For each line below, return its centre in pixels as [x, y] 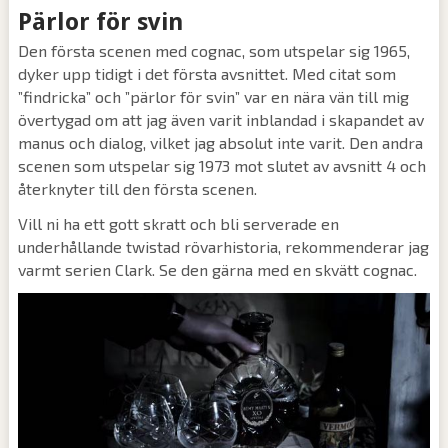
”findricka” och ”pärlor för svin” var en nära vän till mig [213, 97]
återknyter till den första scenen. [137, 189]
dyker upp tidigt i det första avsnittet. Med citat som [206, 74]
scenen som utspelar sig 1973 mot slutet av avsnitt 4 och [221, 166]
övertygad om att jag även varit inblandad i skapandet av [220, 120]
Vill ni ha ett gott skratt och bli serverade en [178, 224]
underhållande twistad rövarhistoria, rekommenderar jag [223, 247]
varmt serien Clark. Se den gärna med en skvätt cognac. [217, 270]
